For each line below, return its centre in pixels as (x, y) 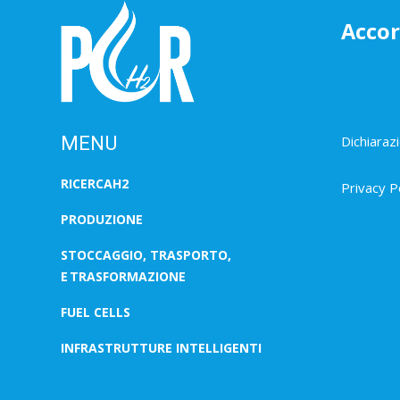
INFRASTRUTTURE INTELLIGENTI (161, 347)
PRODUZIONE (102, 219)
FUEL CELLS (96, 312)
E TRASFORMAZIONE (123, 276)
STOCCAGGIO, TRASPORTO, (146, 254)
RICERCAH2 (95, 183)
